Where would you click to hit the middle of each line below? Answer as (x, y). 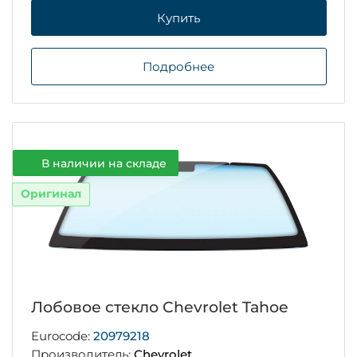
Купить (178, 18)
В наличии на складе (104, 163)
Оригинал (51, 194)
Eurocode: (62, 336)
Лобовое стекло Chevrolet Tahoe (159, 308)
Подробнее (178, 67)
